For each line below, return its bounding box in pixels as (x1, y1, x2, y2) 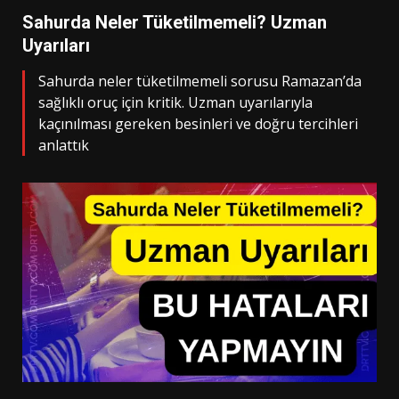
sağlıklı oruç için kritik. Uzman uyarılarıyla (38, 93, 313, 112)
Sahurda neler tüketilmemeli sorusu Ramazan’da (38, 71, 362, 91)
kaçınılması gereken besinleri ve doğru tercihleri (38, 114, 358, 134)
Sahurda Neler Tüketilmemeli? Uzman (22, 12, 327, 33)
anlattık (38, 135, 89, 155)
